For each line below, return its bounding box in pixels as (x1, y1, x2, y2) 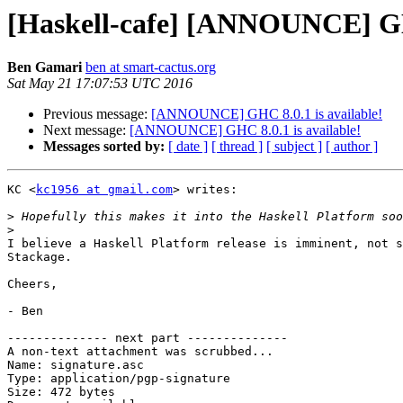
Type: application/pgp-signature (7, 372, 230, 386)
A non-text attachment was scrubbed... (7, 345, 273, 359)
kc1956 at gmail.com (36, 183, 173, 197)
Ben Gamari (7, 59, 82, 76)
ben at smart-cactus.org (85, 59, 216, 76)
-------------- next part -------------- (7, 331, 288, 345)
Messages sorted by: (43, 139, 165, 155)
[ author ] (326, 139, 378, 155)
